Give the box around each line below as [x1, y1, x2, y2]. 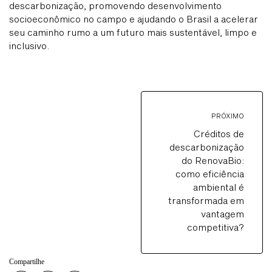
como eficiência [175, 168, 244, 180]
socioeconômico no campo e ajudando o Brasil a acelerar [9, 13, 258, 25]
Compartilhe [9, 257, 44, 267]
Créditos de [194, 128, 244, 140]
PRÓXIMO [211, 112, 244, 120]
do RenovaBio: [182, 155, 244, 166]
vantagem [201, 208, 244, 220]
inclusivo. [9, 40, 49, 52]
